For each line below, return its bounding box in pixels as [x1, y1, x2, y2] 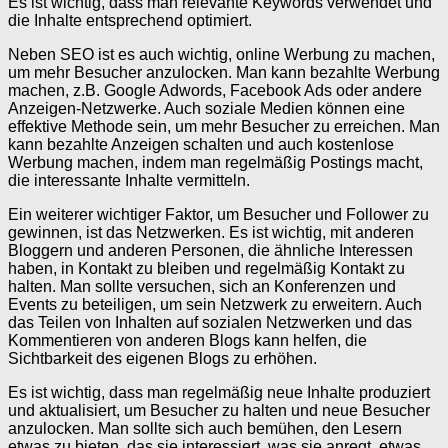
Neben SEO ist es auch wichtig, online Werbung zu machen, [8, 45, 435, 63]
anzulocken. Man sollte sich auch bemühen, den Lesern [8, 419, 402, 437]
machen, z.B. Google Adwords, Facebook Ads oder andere [8, 81, 422, 99]
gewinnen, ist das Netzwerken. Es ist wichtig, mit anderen [8, 223, 414, 241]
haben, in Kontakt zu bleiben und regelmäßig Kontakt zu [8, 259, 405, 277]
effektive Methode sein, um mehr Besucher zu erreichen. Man [8, 117, 440, 135]
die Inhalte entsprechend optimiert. [8, 11, 252, 29]
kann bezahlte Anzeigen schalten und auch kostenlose [8, 135, 394, 153]
